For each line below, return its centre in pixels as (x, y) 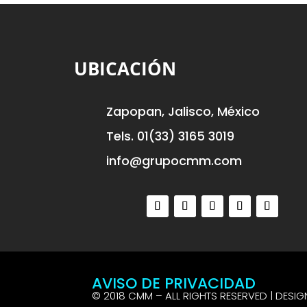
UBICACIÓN (125, 68)
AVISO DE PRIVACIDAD (174, 283)
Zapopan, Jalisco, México (183, 111)
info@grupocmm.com (174, 160)
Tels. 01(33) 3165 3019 (170, 136)
